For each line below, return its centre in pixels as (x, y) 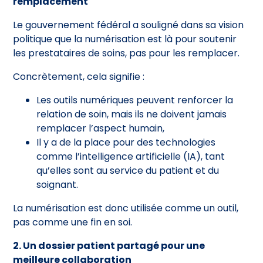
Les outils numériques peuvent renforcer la (135, 100)
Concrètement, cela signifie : (79, 76)
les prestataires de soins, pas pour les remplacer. (127, 53)
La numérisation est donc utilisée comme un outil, (126, 208)
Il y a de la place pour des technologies (126, 142)
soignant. (58, 184)
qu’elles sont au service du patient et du (128, 170)
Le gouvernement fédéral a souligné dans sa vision (129, 25)
